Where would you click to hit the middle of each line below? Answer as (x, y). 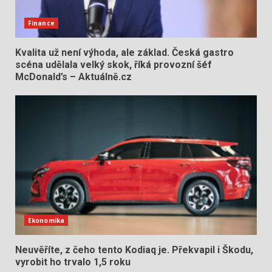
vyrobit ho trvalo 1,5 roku (73, 262)
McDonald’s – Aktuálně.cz (73, 76)
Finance (41, 23)
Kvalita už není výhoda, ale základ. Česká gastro (124, 52)
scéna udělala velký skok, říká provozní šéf (114, 64)
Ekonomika (46, 220)
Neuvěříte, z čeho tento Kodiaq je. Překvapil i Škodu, (134, 250)
